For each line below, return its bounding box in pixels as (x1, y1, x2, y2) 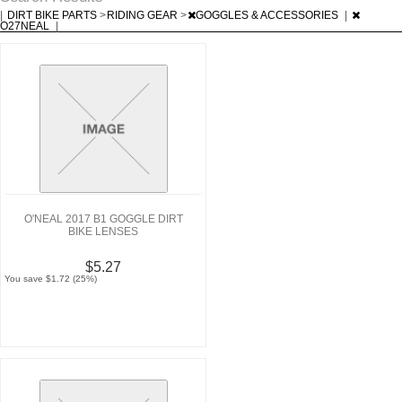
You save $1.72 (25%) (4, 273, 98, 284)
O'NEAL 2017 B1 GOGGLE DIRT (23, 212, 183, 225)
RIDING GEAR (107, 8, 180, 22)
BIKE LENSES (68, 224, 138, 238)
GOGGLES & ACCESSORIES (196, 8, 341, 22)
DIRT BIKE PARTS (7, 8, 100, 22)
